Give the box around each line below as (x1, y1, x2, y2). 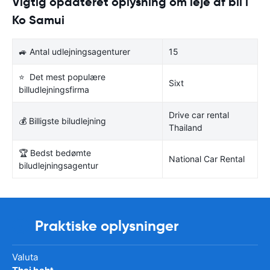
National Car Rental (169, 153, 245, 164)
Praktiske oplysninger (35, 216, 179, 235)
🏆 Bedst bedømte (19, 147, 91, 158)
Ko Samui (12, 11, 64, 28)
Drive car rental (169, 109, 229, 120)
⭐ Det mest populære (19, 71, 105, 82)
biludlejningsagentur (19, 160, 98, 171)
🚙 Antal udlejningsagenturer (19, 46, 130, 57)
